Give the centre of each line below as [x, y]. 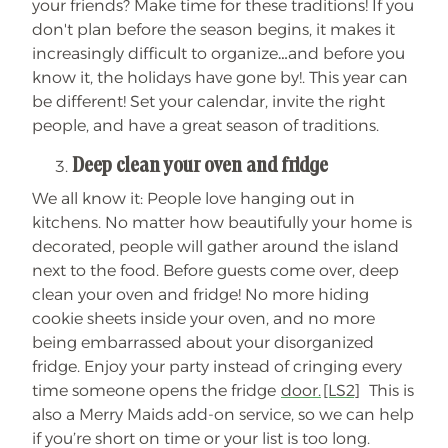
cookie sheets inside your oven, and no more [203, 319]
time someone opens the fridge [156, 391]
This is [389, 391]
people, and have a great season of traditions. [207, 126]
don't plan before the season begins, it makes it [213, 30]
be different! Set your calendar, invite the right [208, 102]
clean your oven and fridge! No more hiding [200, 295]
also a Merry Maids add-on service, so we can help [223, 415]
